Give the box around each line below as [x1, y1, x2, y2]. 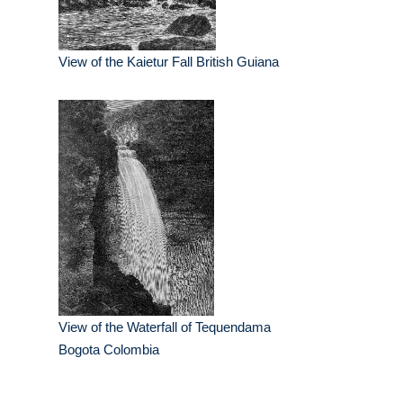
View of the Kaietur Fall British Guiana [58, 54, 279, 70]
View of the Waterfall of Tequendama [58, 319, 271, 336]
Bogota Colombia [58, 342, 159, 358]
